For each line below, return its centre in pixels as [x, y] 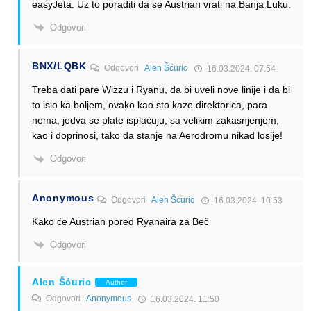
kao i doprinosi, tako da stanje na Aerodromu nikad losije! [157, 136]
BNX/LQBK [59, 66]
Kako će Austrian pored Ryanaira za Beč [120, 221]
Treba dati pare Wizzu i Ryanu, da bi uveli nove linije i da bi [161, 90]
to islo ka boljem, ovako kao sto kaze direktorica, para [150, 105]
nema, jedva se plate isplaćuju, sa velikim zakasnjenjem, [155, 120]
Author [116, 282]
